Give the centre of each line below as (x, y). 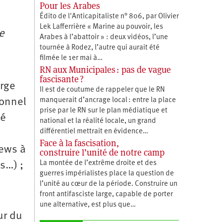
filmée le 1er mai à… (71, 58)
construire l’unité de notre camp (102, 152)
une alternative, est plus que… (87, 205)
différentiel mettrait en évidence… (94, 131)
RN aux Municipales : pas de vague (105, 69)
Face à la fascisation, (79, 143)
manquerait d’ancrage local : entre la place (108, 100)
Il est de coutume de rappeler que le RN (102, 90)
